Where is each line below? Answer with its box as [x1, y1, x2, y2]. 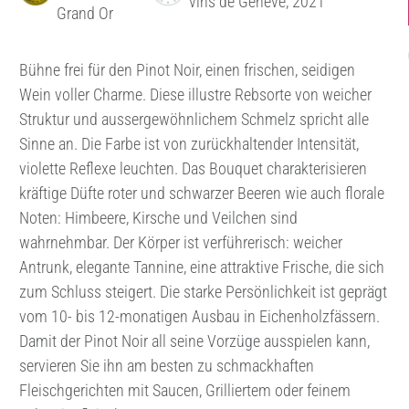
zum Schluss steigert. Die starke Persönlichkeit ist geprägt [18, 282, 387, 301]
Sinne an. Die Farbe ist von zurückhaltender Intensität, [18, 134, 359, 153]
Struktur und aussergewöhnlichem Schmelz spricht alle [18, 110, 369, 129]
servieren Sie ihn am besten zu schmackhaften [18, 356, 314, 375]
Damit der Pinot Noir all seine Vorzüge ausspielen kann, [18, 331, 370, 351]
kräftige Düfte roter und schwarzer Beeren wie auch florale [18, 184, 384, 203]
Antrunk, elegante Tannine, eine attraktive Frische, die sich [18, 257, 384, 277]
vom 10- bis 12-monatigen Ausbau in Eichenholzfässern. [18, 307, 380, 326]
